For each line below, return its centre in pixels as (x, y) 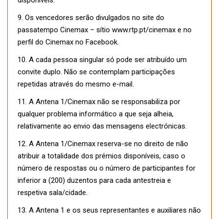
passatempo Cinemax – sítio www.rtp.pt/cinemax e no (105, 30)
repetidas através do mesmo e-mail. (76, 84)
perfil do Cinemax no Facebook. (68, 42)
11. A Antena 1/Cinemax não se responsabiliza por (99, 102)
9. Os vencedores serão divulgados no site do (91, 18)
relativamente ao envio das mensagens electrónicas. (102, 126)
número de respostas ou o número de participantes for (107, 168)
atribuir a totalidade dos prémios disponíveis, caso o (101, 156)
